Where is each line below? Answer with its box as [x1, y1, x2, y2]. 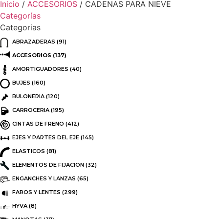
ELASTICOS [12, 147, 45, 154]
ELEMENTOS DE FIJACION [12, 161, 84, 168]
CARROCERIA [12, 106, 49, 113]
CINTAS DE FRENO [12, 120, 64, 127]
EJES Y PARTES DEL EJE [12, 133, 79, 141]
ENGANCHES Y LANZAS [12, 175, 76, 182]
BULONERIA [12, 92, 44, 100]
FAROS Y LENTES [12, 188, 61, 196]
